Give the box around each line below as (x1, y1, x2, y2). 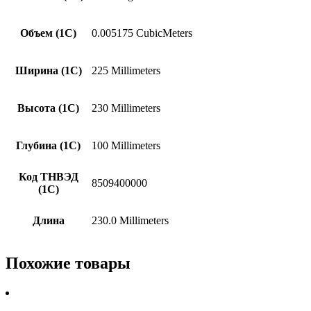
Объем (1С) (20, 26, 76, 39)
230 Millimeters (92, 101, 160, 114)
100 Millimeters (92, 139, 160, 151)
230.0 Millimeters (92, 214, 169, 226)
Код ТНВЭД (18, 170, 78, 183)
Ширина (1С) (15, 64, 82, 76)
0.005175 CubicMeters (92, 26, 192, 39)
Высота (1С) (17, 101, 79, 114)
